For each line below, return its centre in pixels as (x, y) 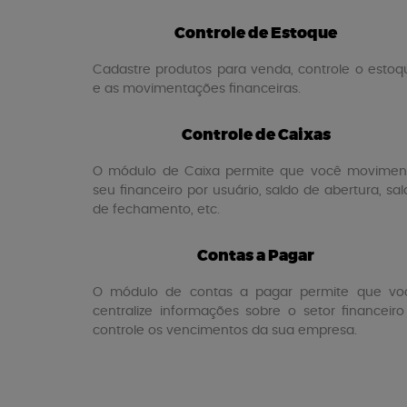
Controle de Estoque (256, 33)
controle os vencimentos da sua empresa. (225, 331)
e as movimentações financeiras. (197, 89)
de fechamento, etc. (156, 210)
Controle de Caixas (256, 135)
